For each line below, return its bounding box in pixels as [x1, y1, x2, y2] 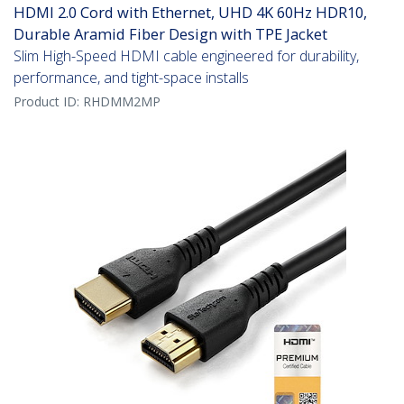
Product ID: [14, 93, 83, 111]
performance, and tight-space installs [14, 68, 249, 88]
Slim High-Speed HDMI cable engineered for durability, [14, 46, 359, 67]
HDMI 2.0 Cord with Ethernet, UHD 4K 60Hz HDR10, [14, 2, 367, 23]
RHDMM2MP [83, 93, 161, 111]
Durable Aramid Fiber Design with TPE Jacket [14, 23, 327, 45]
